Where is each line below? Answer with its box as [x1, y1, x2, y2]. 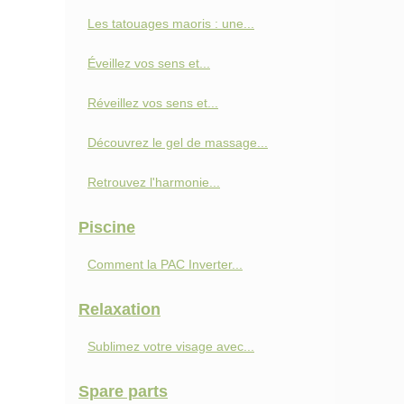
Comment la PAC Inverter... [87, 257, 243, 271]
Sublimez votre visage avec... [87, 339, 254, 353]
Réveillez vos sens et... [87, 96, 218, 110]
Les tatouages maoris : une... [87, 16, 254, 31]
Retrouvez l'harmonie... [87, 175, 220, 189]
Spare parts [78, 382, 168, 400]
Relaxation [78, 300, 161, 318]
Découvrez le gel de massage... [87, 135, 268, 150]
